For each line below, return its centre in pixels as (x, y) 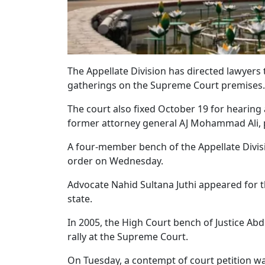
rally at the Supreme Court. (128, 237)
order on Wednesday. (115, 161)
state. (80, 199)
